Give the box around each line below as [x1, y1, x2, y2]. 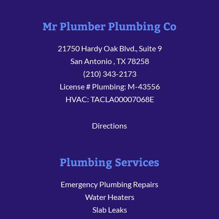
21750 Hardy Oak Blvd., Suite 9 [57, 44, 162, 53]
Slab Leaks [92, 205, 127, 215]
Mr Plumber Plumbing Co [43, 19, 176, 34]
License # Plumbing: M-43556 [59, 82, 160, 91]
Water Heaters [85, 192, 134, 202]
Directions [92, 121, 127, 131]
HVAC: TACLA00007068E [65, 94, 154, 104]
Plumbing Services [60, 154, 159, 170]
